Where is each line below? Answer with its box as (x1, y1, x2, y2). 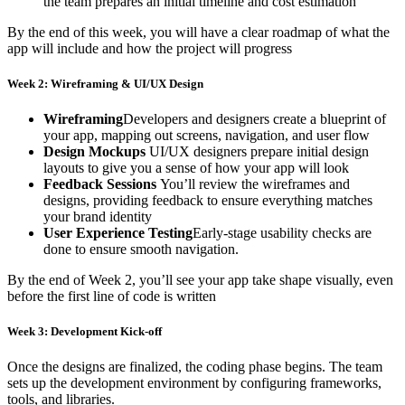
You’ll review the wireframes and (160, 176, 350, 192)
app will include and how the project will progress (7, 40, 292, 56)
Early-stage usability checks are (193, 225, 372, 240)
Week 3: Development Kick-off (7, 325, 162, 339)
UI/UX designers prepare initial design (149, 144, 369, 159)
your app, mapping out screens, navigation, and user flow (43, 127, 370, 143)
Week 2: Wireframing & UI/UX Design (7, 76, 203, 90)
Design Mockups (43, 144, 149, 159)
